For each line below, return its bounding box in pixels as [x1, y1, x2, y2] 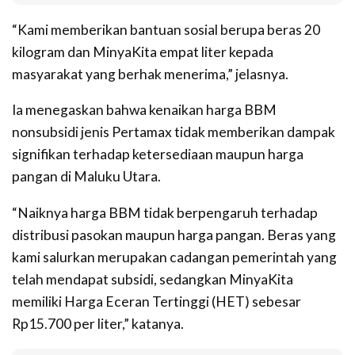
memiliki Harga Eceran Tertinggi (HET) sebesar [12, 292, 301, 310]
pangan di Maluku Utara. [12, 168, 161, 185]
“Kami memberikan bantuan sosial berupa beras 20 [12, 21, 320, 38]
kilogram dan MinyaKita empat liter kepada [12, 43, 273, 60]
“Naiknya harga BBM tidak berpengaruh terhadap [12, 204, 318, 221]
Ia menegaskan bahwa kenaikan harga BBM [12, 101, 277, 118]
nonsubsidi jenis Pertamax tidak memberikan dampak [12, 124, 335, 140]
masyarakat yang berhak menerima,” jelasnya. [12, 65, 288, 82]
